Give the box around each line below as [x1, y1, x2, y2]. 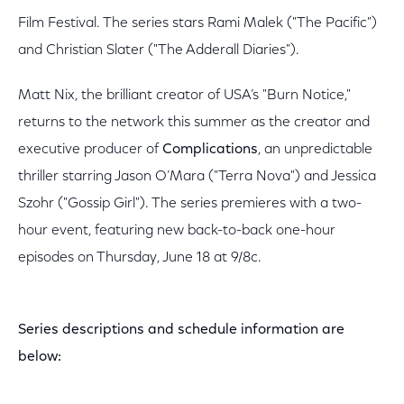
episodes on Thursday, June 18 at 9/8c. [18, 251, 262, 265]
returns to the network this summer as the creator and [18, 115, 370, 130]
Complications [162, 142, 258, 157]
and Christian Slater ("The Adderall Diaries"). [18, 43, 299, 58]
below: [18, 350, 65, 364]
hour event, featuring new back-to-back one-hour [18, 224, 335, 238]
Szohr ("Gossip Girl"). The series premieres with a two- [18, 197, 362, 211]
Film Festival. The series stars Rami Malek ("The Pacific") [18, 16, 377, 31]
